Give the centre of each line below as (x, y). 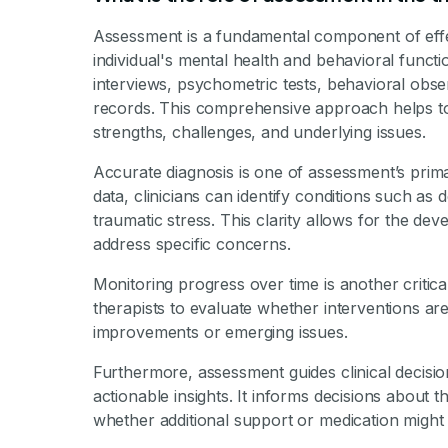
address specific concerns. (191, 244)
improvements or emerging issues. (220, 332)
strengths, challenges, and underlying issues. (259, 132)
